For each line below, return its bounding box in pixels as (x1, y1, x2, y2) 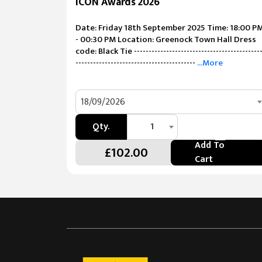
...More (195, 56, 223, 70)
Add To (194, 137, 225, 153)
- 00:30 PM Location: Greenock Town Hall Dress (75, 32, 256, 47)
